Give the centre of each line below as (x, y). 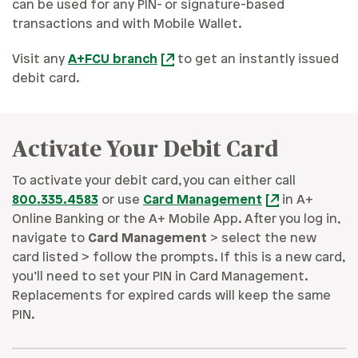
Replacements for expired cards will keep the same (171, 296)
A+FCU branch (113, 60)
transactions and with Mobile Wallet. (127, 25)
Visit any (40, 60)
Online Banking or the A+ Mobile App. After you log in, (176, 220)
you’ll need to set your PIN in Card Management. (160, 277)
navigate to (50, 239)
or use (121, 201)
